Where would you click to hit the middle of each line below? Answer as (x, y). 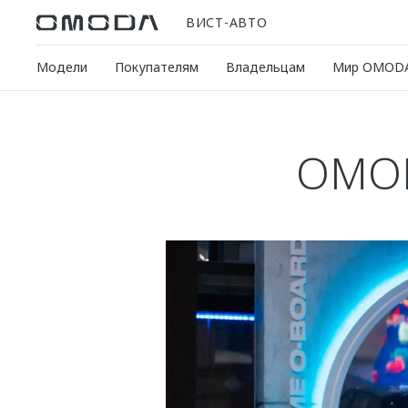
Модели (62, 67)
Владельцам (265, 67)
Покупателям (157, 67)
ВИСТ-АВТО (227, 22)
